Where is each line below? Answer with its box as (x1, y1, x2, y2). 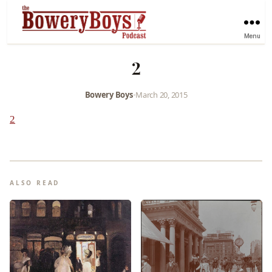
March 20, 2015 (135, 89, 188, 100)
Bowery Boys (84, 89, 133, 100)
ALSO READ (10, 178, 60, 187)
